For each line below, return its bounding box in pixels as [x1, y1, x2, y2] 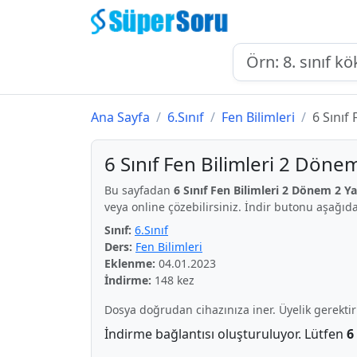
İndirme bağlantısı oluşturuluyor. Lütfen [104, 325, 347, 343]
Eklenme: [104, 256, 155, 271]
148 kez [151, 273, 194, 288]
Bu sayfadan [104, 182, 174, 198]
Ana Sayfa [91, 108, 150, 126]
